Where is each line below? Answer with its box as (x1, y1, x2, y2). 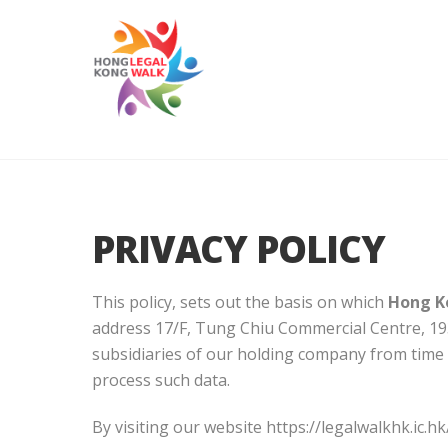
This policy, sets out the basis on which (92, 291, 388, 314)
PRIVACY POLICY (92, 223, 385, 274)
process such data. (92, 369, 230, 392)
